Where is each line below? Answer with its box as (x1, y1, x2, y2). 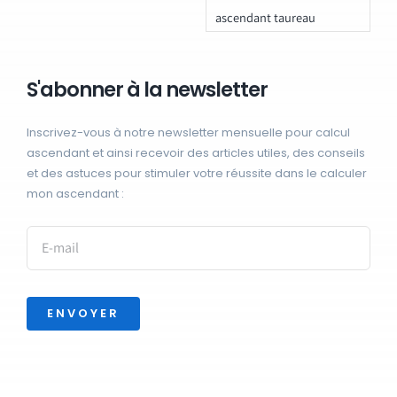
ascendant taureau (214, 8, 315, 26)
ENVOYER (46, 304, 120, 322)
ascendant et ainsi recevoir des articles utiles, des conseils (26, 144, 365, 161)
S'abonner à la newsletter (26, 74, 268, 104)
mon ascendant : (26, 184, 124, 202)
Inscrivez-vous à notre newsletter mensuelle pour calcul (26, 123, 350, 141)
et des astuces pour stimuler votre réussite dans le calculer (26, 164, 367, 182)
